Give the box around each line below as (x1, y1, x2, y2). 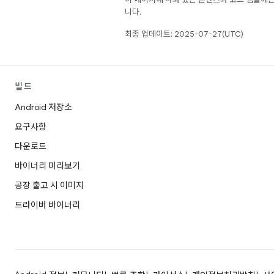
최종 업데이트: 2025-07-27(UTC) (125, 29, 243, 39)
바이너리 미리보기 (15, 160, 80, 171)
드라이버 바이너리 (15, 199, 80, 210)
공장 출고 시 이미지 (15, 180, 84, 191)
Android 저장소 (15, 102, 72, 113)
